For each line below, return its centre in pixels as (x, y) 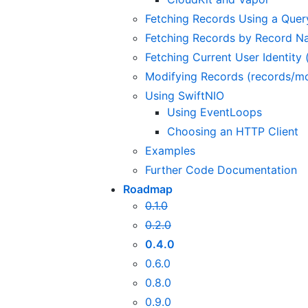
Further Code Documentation (221, 170)
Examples (170, 151)
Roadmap (148, 189)
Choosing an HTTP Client (233, 132)
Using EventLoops (214, 112)
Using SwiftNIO (185, 96)
